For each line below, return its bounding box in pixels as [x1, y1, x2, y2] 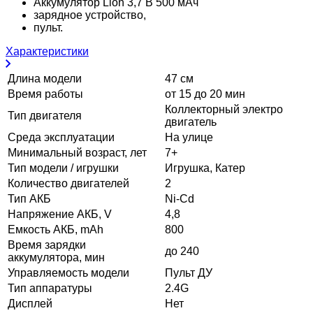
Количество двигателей [8, 177, 129, 189]
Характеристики [6, 45, 89, 57]
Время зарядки [8, 238, 86, 251]
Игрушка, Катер [165, 161, 245, 174]
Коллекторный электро [165, 103, 283, 115]
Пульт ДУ [165, 266, 212, 279]
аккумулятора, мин [8, 251, 105, 263]
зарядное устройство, [34, 8, 146, 21]
